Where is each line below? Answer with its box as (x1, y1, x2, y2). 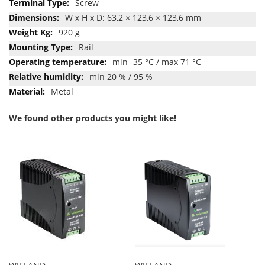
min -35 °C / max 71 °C (112, 56, 201, 67)
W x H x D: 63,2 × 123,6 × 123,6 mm (65, 11, 201, 23)
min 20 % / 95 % (89, 70, 153, 82)
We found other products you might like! (9, 112, 176, 124)
